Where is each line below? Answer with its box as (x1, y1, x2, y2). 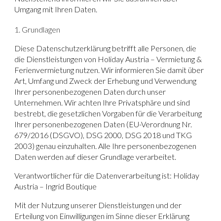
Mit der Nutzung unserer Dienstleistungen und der (14, 200, 182, 210)
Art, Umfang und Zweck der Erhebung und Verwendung (14, 75, 197, 85)
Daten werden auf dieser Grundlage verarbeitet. (14, 151, 177, 161)
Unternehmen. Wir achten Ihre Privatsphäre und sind (14, 97, 190, 107)
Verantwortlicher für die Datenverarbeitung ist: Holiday (14, 170, 200, 180)
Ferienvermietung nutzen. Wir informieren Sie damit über (14, 65, 204, 74)
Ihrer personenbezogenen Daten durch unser (14, 86, 166, 96)
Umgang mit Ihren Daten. (14, 4, 98, 14)
